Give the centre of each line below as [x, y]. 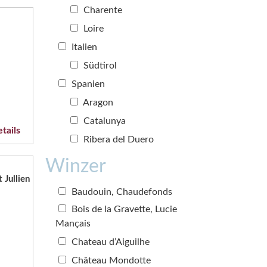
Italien [83, 47]
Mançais [73, 223]
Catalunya [103, 121]
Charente [102, 10]
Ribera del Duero [117, 139]
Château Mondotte [110, 260]
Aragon [97, 102]
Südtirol [99, 65]
